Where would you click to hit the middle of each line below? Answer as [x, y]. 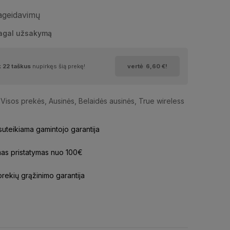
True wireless [161, 101]
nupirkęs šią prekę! [59, 66]
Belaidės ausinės [106, 101]
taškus [21, 66]
